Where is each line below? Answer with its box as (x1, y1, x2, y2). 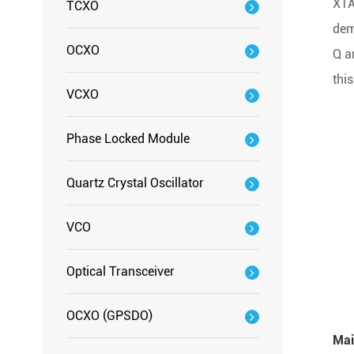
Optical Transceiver (66, 264, 175, 279)
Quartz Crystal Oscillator (66, 175, 204, 190)
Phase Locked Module (66, 131, 190, 146)
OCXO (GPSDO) (66, 308, 153, 323)
